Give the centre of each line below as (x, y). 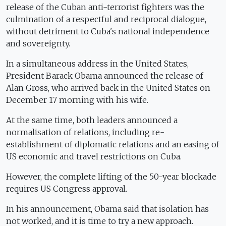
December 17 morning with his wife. (77, 100)
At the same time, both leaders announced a (92, 120)
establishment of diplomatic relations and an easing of (113, 144)
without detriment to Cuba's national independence (108, 31)
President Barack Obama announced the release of (105, 76)
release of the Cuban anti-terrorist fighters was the (105, 7)
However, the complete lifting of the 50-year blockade (111, 177)
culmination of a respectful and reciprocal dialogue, (106, 19)
